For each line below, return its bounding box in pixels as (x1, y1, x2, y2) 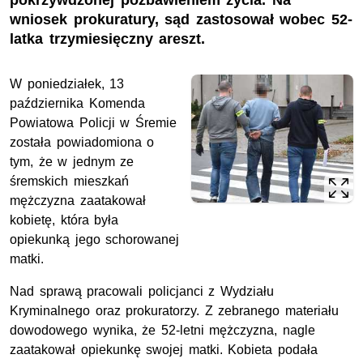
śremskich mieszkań (10, 174, 129, 189)
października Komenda (10, 96, 145, 111)
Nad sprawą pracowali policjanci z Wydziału (10, 284, 274, 299)
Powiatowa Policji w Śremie (10, 116, 177, 130)
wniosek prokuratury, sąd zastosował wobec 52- (10, 11, 352, 28)
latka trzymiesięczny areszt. (10, 31, 206, 48)
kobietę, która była (10, 213, 119, 228)
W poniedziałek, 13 (10, 77, 125, 92)
